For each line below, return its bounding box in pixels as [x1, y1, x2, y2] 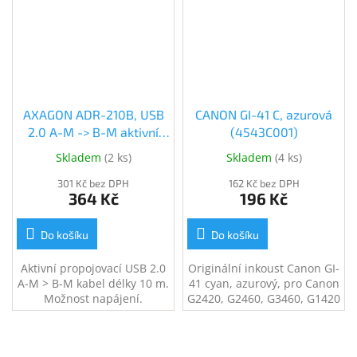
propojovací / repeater [28, 141, 159, 157]
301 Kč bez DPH [57, 176, 129, 190]
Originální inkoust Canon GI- [188, 260, 339, 276]
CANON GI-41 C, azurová [195, 106, 332, 122]
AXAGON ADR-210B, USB [22, 106, 164, 122]
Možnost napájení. [44, 290, 143, 306]
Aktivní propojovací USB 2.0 [21, 260, 166, 276]
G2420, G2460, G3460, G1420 [187, 290, 340, 306]
